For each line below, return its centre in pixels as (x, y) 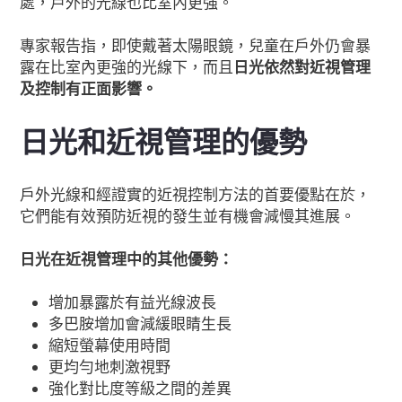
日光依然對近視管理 (302, 68)
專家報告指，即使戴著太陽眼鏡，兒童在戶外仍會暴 (196, 47)
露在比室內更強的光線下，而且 (127, 68)
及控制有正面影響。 (89, 90)
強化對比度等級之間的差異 (140, 389)
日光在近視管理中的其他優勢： (127, 260)
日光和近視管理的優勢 (164, 144)
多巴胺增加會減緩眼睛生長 (140, 325)
